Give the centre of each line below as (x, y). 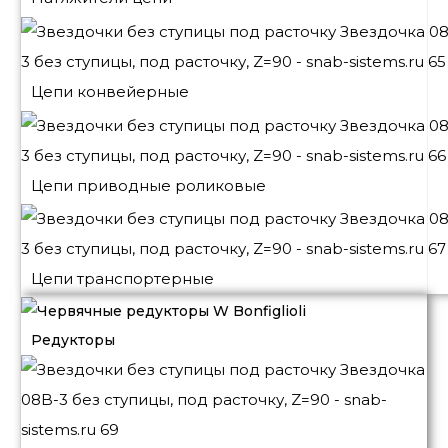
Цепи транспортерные (122, 279)
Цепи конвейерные (110, 91)
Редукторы (73, 339)
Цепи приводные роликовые (148, 185)
